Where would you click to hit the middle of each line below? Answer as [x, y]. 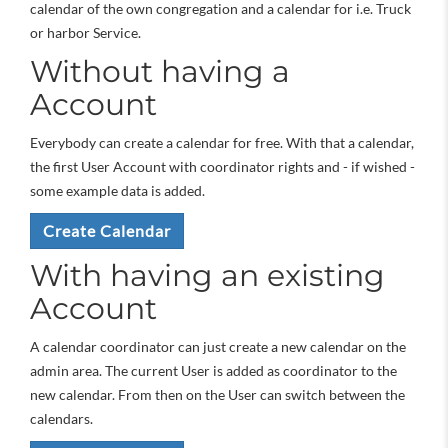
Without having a [160, 71]
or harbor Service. [85, 32]
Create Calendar [107, 230]
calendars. [61, 418]
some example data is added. [117, 190]
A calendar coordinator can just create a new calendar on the [218, 346]
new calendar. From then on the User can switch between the [217, 394]
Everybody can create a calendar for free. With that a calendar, [222, 142]
